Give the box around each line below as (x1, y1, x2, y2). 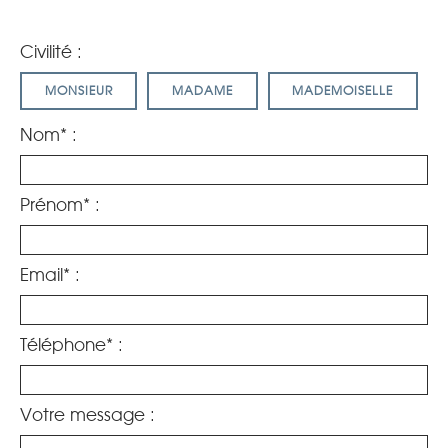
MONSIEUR (44, 84, 113, 99)
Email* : (20, 265, 80, 286)
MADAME (171, 84, 233, 99)
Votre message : (20, 405, 155, 426)
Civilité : (20, 42, 82, 63)
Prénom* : (20, 195, 100, 216)
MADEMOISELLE (292, 84, 394, 99)
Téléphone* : (20, 335, 123, 356)
